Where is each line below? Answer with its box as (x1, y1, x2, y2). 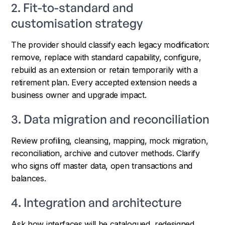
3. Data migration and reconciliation (11, 111, 210, 127)
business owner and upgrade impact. (11, 89, 147, 100)
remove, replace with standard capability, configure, (11, 52, 201, 62)
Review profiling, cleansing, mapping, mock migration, (11, 135, 208, 146)
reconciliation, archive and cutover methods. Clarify (11, 148, 200, 158)
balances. (11, 173, 46, 183)
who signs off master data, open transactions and (11, 160, 193, 171)
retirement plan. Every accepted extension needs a (11, 77, 197, 87)
